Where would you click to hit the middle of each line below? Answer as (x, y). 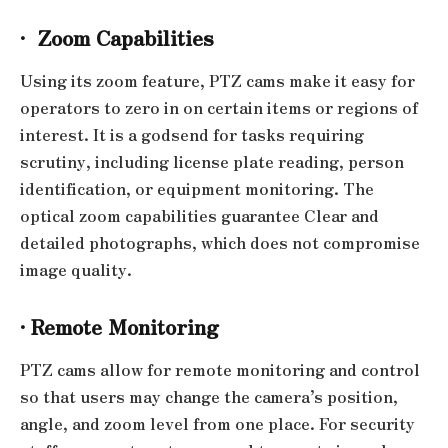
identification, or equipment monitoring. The (197, 189)
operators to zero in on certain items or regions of (219, 108)
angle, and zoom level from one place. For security (217, 424)
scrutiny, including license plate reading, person (212, 162)
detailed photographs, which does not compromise (220, 243)
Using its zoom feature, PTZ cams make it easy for (217, 81)
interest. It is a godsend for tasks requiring (192, 135)
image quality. (76, 270)
